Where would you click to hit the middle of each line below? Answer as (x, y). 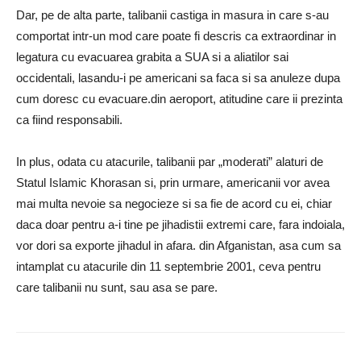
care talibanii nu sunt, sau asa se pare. (117, 287)
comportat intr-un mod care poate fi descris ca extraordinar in (176, 36)
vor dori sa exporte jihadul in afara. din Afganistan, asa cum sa (178, 245)
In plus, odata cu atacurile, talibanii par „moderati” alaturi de (170, 162)
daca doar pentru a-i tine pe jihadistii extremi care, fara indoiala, (180, 224)
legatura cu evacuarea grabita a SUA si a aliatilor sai (152, 57)
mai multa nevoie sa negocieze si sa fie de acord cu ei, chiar (174, 203)
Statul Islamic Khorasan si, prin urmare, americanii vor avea (173, 183)
